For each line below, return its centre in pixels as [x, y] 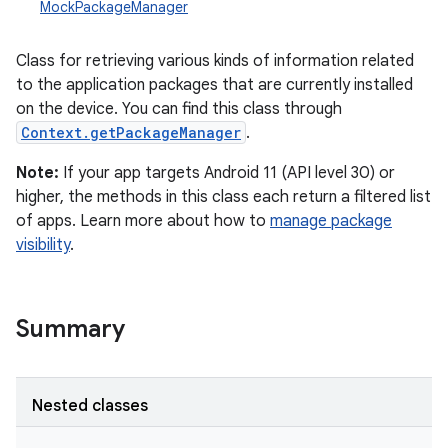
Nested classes [90, 406]
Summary [70, 329]
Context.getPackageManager [131, 132]
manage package [331, 221]
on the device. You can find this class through [179, 109]
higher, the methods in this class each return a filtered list [223, 197]
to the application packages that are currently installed [214, 85]
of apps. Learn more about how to [143, 221]
